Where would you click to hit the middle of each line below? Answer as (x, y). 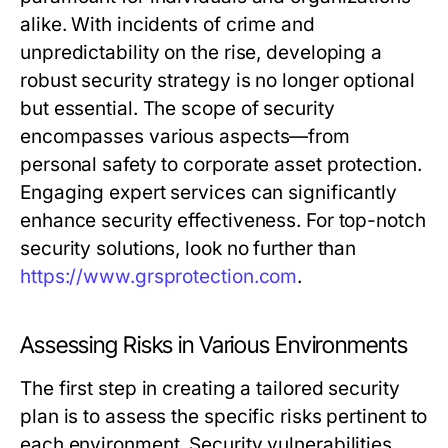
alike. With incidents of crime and (167, 24)
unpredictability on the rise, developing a (201, 52)
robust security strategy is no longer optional (217, 80)
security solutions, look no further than (188, 248)
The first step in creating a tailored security (210, 388)
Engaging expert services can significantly (209, 192)
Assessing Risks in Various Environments (214, 345)
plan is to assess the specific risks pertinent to (224, 416)
